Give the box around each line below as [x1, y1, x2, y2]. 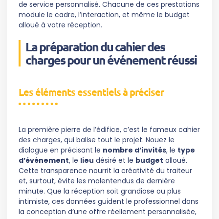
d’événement [19, 155, 69, 166]
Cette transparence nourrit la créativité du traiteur [19, 166, 192, 176]
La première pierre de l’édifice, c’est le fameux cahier [19, 125, 200, 135]
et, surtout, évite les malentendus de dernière [19, 176, 175, 186]
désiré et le [94, 155, 135, 166]
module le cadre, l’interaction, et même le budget [19, 10, 190, 20]
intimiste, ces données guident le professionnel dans [19, 197, 198, 207]
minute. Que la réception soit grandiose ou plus [19, 186, 181, 197]
